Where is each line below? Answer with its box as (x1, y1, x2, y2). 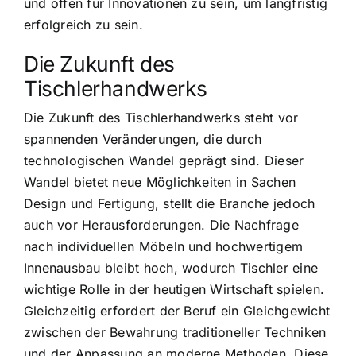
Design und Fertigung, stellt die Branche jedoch (24, 195, 315, 211)
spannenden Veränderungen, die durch (24, 130, 262, 147)
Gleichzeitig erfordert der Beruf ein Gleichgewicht (24, 302, 330, 319)
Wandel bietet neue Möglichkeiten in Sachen (24, 173, 296, 190)
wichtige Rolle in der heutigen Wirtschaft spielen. (24, 281, 324, 297)
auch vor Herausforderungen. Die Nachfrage (24, 216, 299, 233)
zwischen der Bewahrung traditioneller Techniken (24, 323, 327, 340)
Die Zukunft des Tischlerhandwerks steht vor (24, 109, 299, 126)
